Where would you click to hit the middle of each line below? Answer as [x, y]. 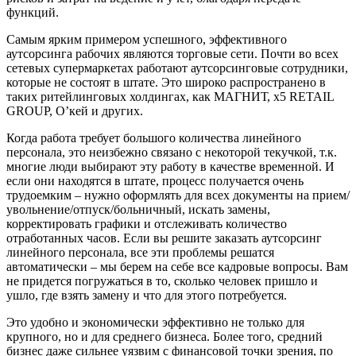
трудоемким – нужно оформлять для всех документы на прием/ [178, 195]
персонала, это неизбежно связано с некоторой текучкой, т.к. [172, 152]
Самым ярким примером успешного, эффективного [147, 39]
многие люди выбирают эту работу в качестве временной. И [170, 166]
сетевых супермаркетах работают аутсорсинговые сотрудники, [177, 68]
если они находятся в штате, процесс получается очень [155, 180]
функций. [33, 12]
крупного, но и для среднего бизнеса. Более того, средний [164, 336]
